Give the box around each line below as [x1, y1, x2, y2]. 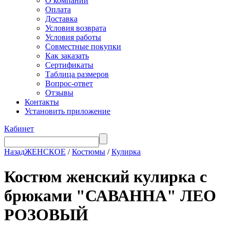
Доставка [45, 14, 78, 23]
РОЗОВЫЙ [4, 205, 88, 224]
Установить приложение [25, 107, 110, 116]
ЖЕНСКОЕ [25, 147, 66, 156]
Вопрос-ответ [45, 79, 93, 88]
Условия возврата [45, 24, 106, 32]
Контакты [25, 98, 59, 106]
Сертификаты [45, 61, 93, 69]
